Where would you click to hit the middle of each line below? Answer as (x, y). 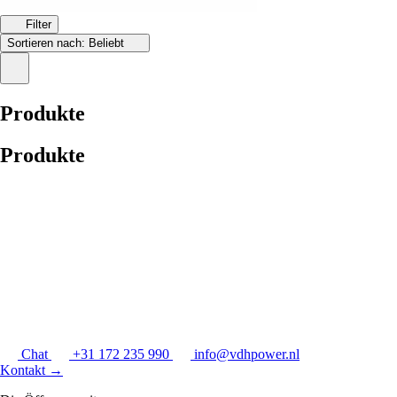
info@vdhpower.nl (247, 354)
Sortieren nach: (48, 43)
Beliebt (108, 43)
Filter (38, 24)
